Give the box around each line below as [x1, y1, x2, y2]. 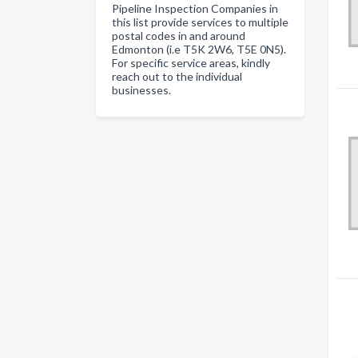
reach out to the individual [112, 69, 242, 83]
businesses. [112, 82, 171, 97]
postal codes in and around [112, 28, 245, 42]
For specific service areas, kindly [112, 55, 270, 70]
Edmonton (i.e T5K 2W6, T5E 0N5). [112, 42, 286, 56]
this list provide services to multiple [112, 14, 288, 29]
